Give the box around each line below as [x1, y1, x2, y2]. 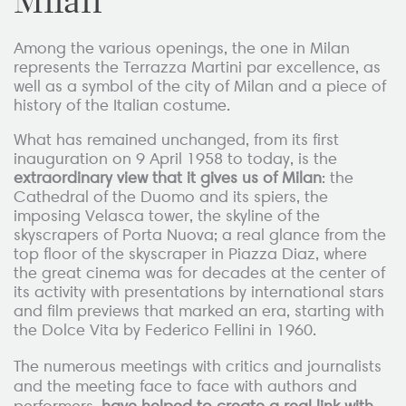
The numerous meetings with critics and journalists [14, 355, 382, 376]
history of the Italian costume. [14, 94, 230, 115]
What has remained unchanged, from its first [14, 130, 339, 150]
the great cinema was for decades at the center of [14, 263, 385, 284]
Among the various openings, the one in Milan [14, 37, 350, 58]
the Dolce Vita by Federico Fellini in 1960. [14, 320, 316, 341]
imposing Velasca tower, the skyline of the [14, 206, 320, 227]
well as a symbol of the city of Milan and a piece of [14, 75, 386, 96]
